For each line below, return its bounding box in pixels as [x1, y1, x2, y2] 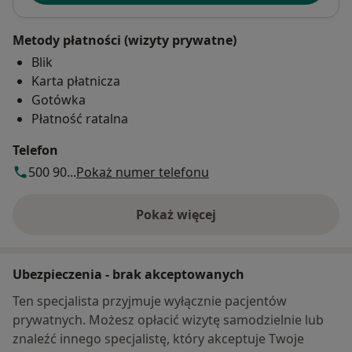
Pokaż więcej [136, 205, 216, 223]
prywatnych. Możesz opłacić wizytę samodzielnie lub [13, 310, 324, 328]
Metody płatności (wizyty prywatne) [13, 31, 236, 49]
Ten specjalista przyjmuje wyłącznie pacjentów [13, 291, 287, 310]
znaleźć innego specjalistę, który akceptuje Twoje [13, 329, 304, 347]
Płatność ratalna [31, 109, 128, 127]
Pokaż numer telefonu [76, 163, 209, 181]
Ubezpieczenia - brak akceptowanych [13, 265, 244, 283]
